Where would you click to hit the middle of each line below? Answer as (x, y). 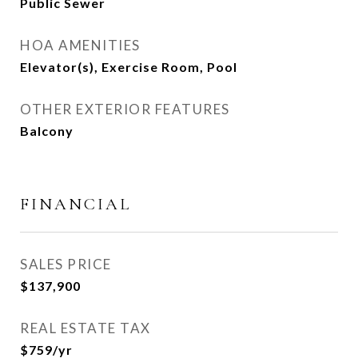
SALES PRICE (66, 264)
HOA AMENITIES (80, 45)
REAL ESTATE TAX (86, 328)
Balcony (47, 131)
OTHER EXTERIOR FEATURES (125, 109)
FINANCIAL (76, 204)
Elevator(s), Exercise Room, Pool (129, 67)
